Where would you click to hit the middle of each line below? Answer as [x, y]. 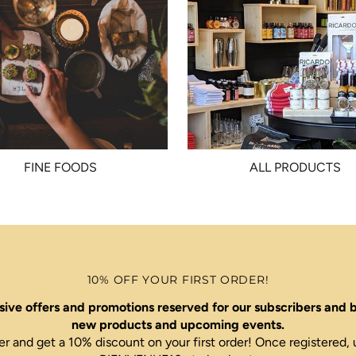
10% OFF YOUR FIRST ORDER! [178, 280]
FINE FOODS [61, 168]
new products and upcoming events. [178, 325]
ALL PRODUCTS [295, 168]
